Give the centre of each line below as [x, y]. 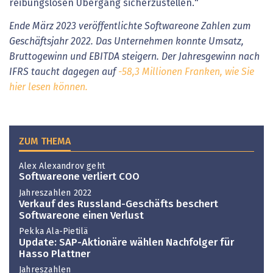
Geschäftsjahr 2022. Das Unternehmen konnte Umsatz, [126, 41]
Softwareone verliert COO [79, 177]
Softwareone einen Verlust [81, 216]
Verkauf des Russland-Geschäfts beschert [119, 204]
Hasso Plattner [55, 254]
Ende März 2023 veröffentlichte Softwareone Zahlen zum [130, 26]
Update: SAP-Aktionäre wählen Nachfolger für [126, 243]
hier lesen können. [48, 87]
